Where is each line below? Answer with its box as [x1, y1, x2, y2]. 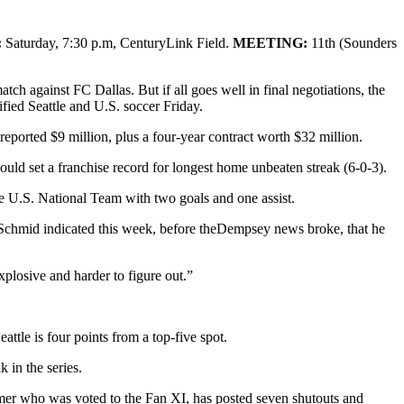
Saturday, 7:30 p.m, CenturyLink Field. [2, 34, 233, 50]
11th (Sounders [308, 34, 397, 50]
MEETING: [233, 34, 308, 50]
